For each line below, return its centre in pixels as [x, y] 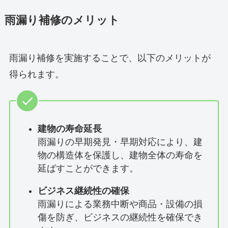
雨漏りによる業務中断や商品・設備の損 [120, 204]
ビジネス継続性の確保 [83, 191]
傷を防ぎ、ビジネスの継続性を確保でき [120, 217]
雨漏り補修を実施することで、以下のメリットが [110, 58]
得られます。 [36, 74]
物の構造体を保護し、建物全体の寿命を [120, 155]
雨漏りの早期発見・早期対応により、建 [120, 142]
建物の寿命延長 [69, 129]
